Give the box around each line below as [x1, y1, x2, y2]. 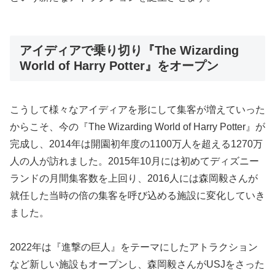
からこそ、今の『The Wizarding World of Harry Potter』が [10, 121, 265, 132]
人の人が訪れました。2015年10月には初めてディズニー [10, 155, 259, 166]
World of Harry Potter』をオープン [20, 59, 219, 73]
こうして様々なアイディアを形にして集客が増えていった [10, 104, 265, 115]
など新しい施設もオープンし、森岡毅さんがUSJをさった [10, 259, 265, 270]
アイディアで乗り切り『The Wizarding [20, 44, 239, 58]
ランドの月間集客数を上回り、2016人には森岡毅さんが [10, 172, 258, 184]
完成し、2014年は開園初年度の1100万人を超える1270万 [10, 138, 263, 149]
